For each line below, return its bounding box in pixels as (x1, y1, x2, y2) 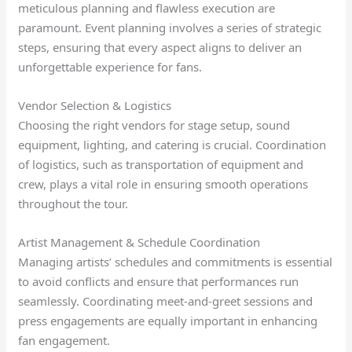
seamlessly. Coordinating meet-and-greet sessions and (18, 293, 313, 309)
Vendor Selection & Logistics (18, 97, 172, 113)
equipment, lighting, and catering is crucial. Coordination (18, 137, 327, 152)
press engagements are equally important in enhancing (18, 313, 318, 328)
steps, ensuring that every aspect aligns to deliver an (18, 39, 302, 55)
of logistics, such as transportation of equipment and (18, 156, 304, 172)
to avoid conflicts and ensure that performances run (18, 273, 299, 289)
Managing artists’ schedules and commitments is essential (18, 254, 333, 269)
